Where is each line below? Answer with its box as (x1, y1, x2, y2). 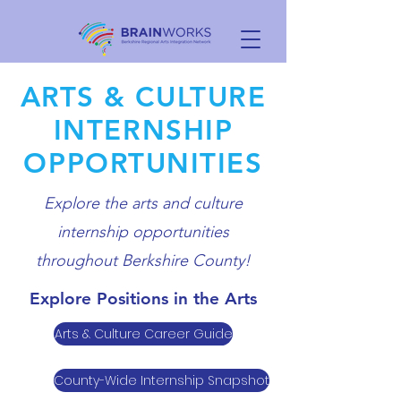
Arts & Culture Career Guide (54, 325, 233, 343)
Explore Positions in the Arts (30, 288, 257, 309)
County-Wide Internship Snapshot (54, 371, 269, 389)
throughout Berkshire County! (36, 251, 251, 270)
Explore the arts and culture (44, 193, 243, 213)
